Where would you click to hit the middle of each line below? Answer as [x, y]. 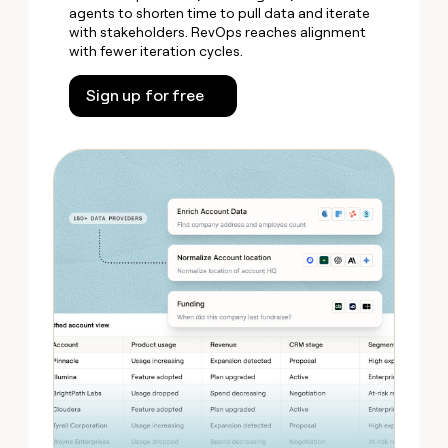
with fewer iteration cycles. [156, 51]
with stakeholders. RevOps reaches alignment [218, 32]
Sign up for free [145, 96]
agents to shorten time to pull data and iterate [220, 13]
